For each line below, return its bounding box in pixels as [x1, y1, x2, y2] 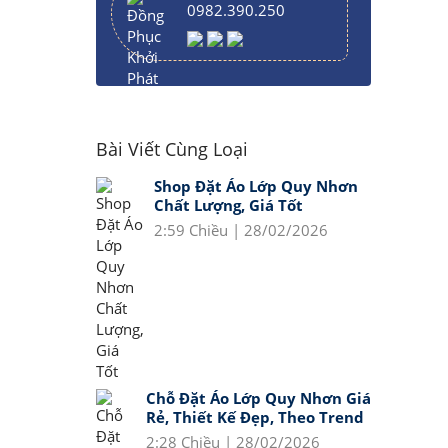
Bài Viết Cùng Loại [96, 137, 248, 161]
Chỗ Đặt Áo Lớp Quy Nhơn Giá [146, 388, 371, 408]
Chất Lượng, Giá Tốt [154, 195, 303, 215]
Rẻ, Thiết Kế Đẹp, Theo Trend [146, 407, 364, 427]
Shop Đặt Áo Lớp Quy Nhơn [154, 176, 358, 196]
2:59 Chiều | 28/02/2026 [154, 220, 328, 240]
